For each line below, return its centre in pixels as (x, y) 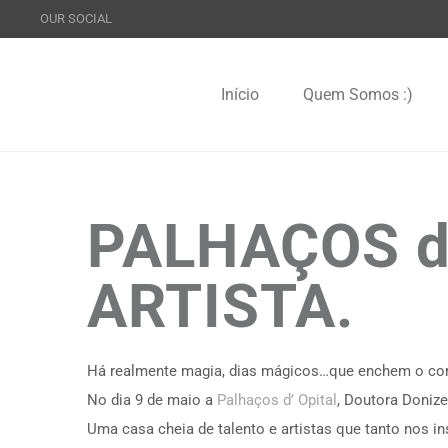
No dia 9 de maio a (152, 400)
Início (240, 94)
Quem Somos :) (358, 94)
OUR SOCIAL (76, 18)
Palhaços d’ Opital (277, 400)
